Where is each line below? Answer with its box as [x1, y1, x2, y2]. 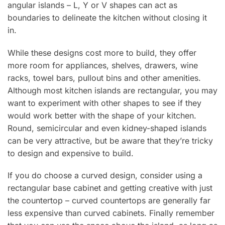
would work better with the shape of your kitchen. [8, 110, 196, 121]
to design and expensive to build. [8, 148, 134, 158]
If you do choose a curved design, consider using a [8, 170, 202, 181]
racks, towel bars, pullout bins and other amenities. [8, 72, 201, 83]
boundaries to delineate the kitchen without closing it [8, 13, 207, 23]
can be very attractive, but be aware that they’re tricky [8, 135, 213, 146]
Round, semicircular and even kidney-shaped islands [8, 123, 206, 133]
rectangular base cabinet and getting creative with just [8, 183, 212, 193]
